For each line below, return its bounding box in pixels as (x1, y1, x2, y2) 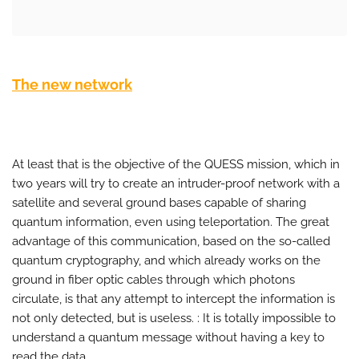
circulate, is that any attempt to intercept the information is (12, 291, 335, 306)
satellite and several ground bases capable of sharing (12, 195, 306, 210)
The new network (12, 75, 132, 93)
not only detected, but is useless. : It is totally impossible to (12, 310, 336, 325)
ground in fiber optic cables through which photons (12, 272, 295, 287)
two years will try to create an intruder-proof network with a (12, 175, 340, 191)
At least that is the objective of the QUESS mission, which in (12, 156, 340, 171)
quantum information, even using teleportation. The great (12, 214, 329, 229)
